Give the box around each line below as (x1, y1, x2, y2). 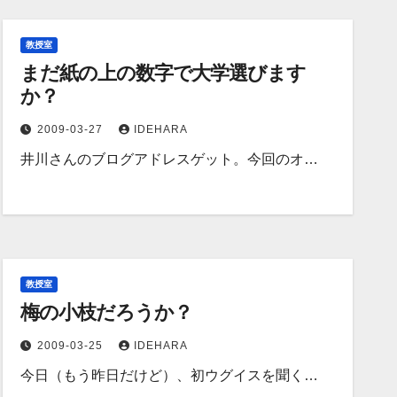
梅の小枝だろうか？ (20, 300, 192, 324)
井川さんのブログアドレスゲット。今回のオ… (20, 152, 319, 167)
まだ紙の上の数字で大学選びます (20, 61, 306, 85)
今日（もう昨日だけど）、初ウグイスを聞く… (20, 368, 319, 383)
